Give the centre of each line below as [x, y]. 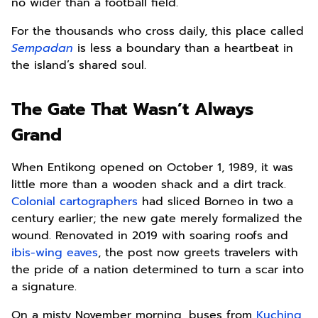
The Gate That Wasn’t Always [132, 110]
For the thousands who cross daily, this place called [158, 32]
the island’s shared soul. [79, 66]
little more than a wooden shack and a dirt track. [149, 185]
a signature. [44, 287]
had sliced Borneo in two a [215, 202]
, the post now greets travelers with [198, 253]
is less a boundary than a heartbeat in [183, 49]
